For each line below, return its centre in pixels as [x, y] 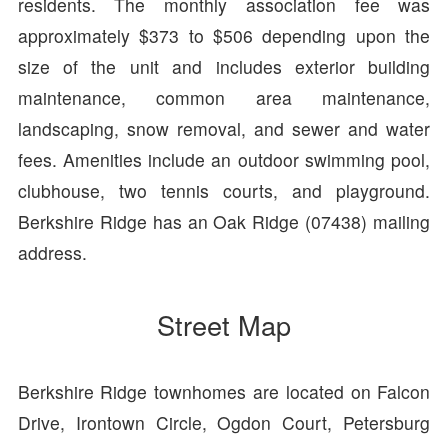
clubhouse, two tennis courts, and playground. [224, 190]
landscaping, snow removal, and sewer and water [224, 128]
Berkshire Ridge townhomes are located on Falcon [224, 391]
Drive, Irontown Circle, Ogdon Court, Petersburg [224, 422]
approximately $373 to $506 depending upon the [224, 35]
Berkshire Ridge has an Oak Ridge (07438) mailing [224, 221]
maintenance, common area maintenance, [224, 97]
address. [52, 252]
